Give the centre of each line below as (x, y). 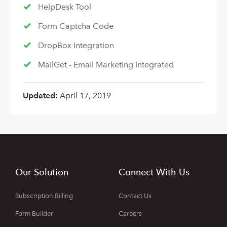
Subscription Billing (44, 196)
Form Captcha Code (75, 26)
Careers (130, 213)
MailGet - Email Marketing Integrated (106, 65)
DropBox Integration (76, 46)
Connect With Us (154, 172)
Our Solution (42, 172)
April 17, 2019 (85, 96)
